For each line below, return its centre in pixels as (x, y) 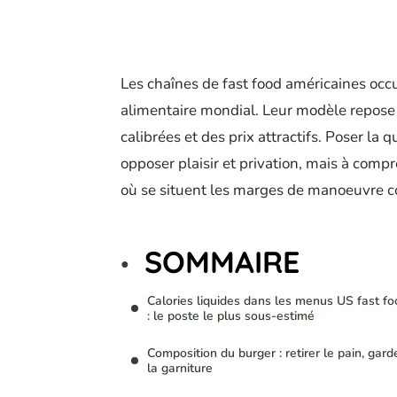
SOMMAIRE (222, 262)
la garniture (180, 369)
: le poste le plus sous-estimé (231, 316)
